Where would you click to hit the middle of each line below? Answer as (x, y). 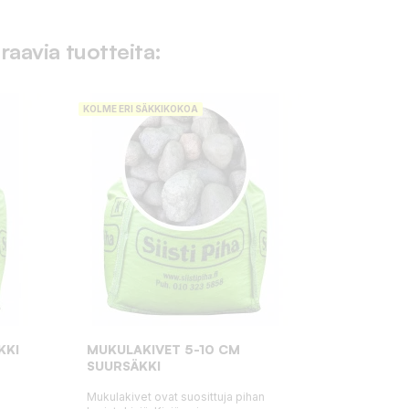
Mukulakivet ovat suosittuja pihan (176, 396)
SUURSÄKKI (124, 365)
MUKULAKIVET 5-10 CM (163, 349)
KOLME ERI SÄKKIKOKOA (141, 108)
